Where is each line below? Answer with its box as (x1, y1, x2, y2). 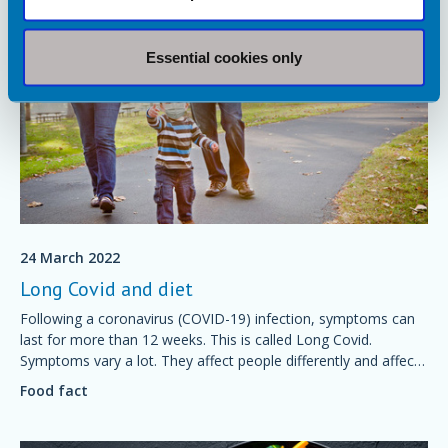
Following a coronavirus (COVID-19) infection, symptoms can (20, 308, 415, 328)
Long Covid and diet (20, 275, 193, 302)
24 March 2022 (20, 247, 120, 267)
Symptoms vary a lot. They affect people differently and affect (20, 350, 419, 370)
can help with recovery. (20, 392, 168, 412)
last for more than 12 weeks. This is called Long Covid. (20, 329, 372, 349)
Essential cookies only (146, 48, 302, 66)
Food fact (20, 380, 88, 400)
